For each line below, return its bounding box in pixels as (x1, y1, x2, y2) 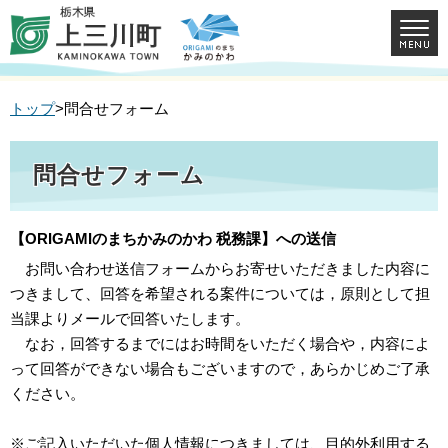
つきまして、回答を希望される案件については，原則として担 (10, 285, 430, 303)
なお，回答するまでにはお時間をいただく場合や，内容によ (10, 335, 430, 353)
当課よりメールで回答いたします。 (10, 310, 250, 328)
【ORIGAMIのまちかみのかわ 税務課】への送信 (10, 230, 336, 248)
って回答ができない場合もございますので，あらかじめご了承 (10, 360, 430, 378)
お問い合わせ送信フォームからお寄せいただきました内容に (10, 260, 430, 278)
